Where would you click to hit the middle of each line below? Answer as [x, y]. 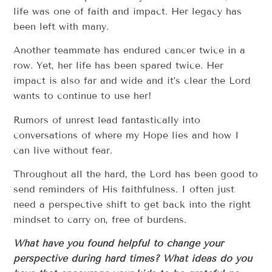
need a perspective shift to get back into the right [132, 204]
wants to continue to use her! [83, 96]
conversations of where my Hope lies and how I [127, 135]
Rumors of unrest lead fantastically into [107, 120]
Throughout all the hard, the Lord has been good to [136, 174]
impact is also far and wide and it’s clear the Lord [132, 81]
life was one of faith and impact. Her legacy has [128, 11]
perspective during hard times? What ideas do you [133, 259]
